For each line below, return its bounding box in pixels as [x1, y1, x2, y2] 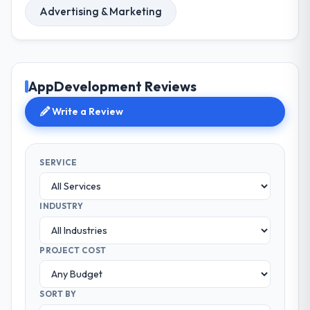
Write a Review [50, 105, 124, 118]
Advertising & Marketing [39, 4, 163, 18]
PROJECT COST [39, 244, 107, 255]
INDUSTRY [39, 201, 83, 212]
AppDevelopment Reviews [28, 78, 197, 95]
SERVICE [39, 156, 77, 167]
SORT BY [39, 289, 77, 300]
